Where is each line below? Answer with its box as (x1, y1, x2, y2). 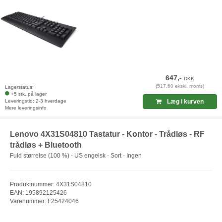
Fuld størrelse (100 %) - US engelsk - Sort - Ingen (10, 152, 142, 160)
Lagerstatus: (5, 84, 34, 90)
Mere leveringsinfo (5, 105, 47, 111)
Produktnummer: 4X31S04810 (10, 181, 92, 188)
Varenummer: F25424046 (10, 198, 79, 205)
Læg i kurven (166, 98, 204, 105)
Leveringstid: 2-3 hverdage (5, 98, 66, 104)
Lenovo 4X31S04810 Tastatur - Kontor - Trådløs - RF (10, 129, 205, 138)
